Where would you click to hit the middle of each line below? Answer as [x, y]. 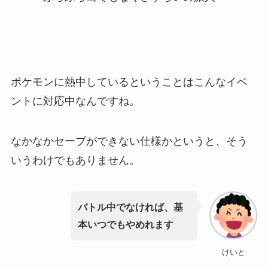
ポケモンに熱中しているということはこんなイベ [129, 82]
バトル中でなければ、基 [130, 207]
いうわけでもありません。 [75, 161]
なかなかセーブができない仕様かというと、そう [129, 141]
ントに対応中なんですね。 [75, 101]
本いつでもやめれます [125, 225]
